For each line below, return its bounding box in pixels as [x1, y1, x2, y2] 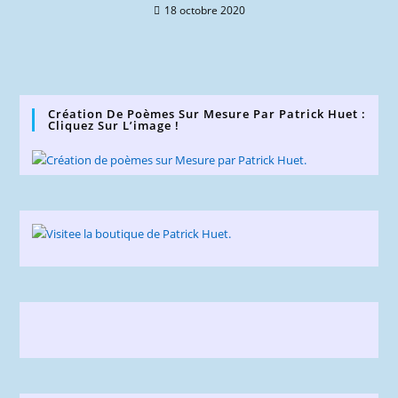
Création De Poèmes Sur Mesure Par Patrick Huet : [48, 106, 367, 122]
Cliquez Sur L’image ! [48, 117, 180, 133]
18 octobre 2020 [163, 3, 245, 18]
